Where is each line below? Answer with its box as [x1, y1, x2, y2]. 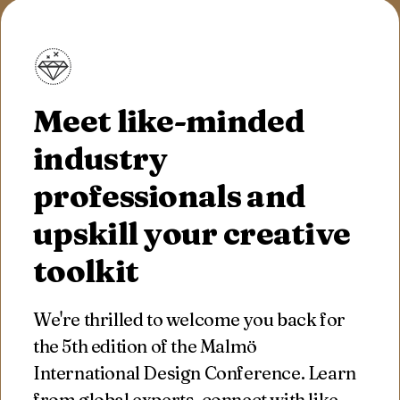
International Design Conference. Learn [33, 362, 356, 384]
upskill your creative [33, 214, 351, 253]
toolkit [33, 252, 139, 290]
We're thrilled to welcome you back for [33, 308, 346, 330]
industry [33, 139, 168, 178]
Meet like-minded [33, 102, 304, 140]
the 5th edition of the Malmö [33, 335, 257, 357]
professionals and [33, 177, 306, 215]
